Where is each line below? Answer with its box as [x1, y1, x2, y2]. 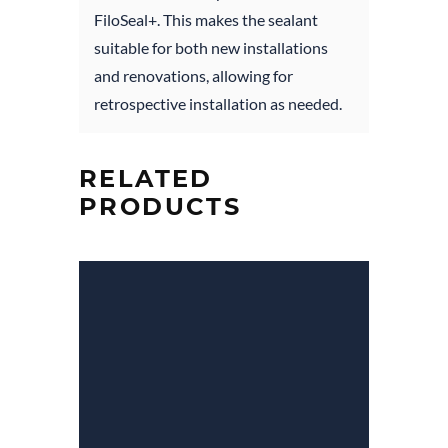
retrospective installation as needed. [94, 93, 342, 113]
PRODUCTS [79, 191, 242, 221]
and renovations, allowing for [94, 65, 293, 85]
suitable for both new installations [94, 37, 328, 57]
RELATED [79, 163, 213, 193]
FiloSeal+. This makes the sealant [94, 9, 318, 29]
